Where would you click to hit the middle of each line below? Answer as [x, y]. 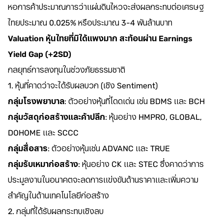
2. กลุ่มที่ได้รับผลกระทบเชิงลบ [56, 211]
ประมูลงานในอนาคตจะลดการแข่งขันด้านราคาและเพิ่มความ [103, 180]
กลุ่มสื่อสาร [28, 149]
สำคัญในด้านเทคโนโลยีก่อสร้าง [58, 196]
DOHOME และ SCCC [43, 133]
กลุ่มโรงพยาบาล [36, 101]
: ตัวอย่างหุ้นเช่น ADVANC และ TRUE [109, 149]
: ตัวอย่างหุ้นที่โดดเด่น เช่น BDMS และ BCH [135, 101]
